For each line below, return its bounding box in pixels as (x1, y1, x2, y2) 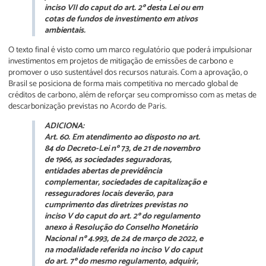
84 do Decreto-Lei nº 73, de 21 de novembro (45, 142, 200, 156)
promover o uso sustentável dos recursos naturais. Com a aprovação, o (8, 65, 248, 80)
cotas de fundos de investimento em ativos (45, 12, 198, 26)
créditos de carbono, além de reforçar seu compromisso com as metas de (8, 88, 256, 102)
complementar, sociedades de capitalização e (45, 176, 207, 190)
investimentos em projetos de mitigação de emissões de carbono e (8, 54, 233, 68)
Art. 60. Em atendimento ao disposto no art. (45, 131, 200, 145)
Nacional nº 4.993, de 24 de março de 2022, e (45, 232, 203, 246)
